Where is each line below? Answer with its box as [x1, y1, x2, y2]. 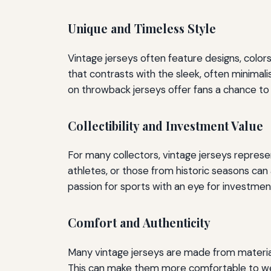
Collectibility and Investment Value [68, 117, 263, 134]
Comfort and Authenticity [68, 215, 211, 231]
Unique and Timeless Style [68, 21, 216, 37]
